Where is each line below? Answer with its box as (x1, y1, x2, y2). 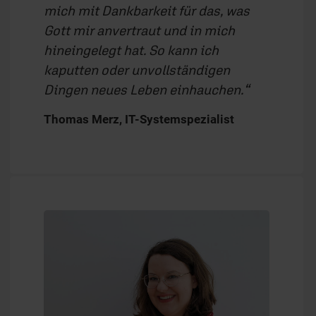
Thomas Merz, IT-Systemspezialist (44, 111, 237, 126)
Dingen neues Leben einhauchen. (44, 81, 243, 97)
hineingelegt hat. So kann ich (44, 42, 219, 58)
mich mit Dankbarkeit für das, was (44, 2, 250, 18)
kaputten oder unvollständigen (44, 61, 230, 78)
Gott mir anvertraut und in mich (44, 22, 235, 38)
